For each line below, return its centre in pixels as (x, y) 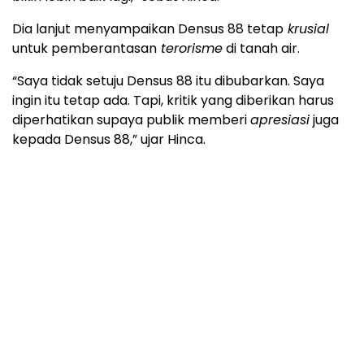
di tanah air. (261, 49)
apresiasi (280, 120)
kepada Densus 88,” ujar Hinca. (109, 140)
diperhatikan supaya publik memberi (131, 120)
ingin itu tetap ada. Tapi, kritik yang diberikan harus (173, 101)
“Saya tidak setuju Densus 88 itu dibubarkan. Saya (168, 81)
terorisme (190, 49)
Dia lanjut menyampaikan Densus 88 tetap (148, 29)
